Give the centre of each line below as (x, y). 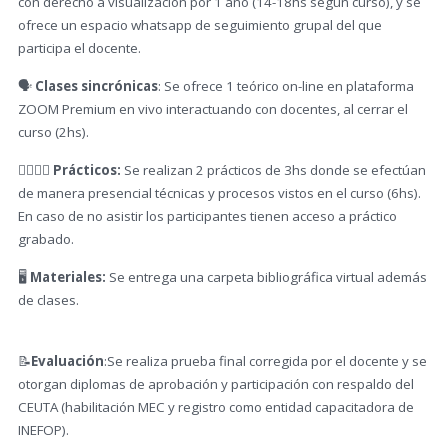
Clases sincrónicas (96, 86)
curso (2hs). (53, 132)
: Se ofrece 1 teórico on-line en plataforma (286, 86)
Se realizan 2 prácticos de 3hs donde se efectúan (273, 170)
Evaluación (67, 361)
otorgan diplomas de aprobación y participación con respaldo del (216, 384)
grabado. (46, 239)
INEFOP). (43, 430)
